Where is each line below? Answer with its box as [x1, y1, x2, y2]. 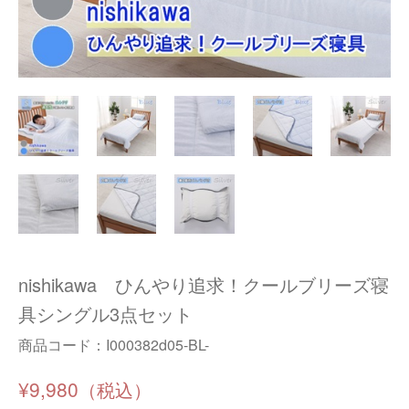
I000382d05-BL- [106, 334, 209, 356]
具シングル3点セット [18, 300, 193, 328]
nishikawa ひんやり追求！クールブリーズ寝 [18, 271, 389, 299]
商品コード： [18, 334, 106, 356]
